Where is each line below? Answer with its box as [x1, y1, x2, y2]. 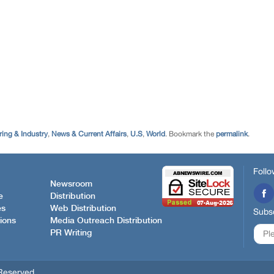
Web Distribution [50, 204, 116, 213]
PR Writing [50, 228, 92, 237]
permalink [216, 130, 248, 138]
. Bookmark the [165, 130, 216, 138]
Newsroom [50, 179, 92, 188]
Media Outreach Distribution [50, 216, 162, 225]
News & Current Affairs [51, 130, 127, 138]
